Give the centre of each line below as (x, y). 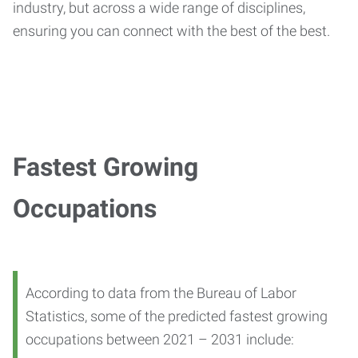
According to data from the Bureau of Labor (161, 292)
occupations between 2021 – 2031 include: (160, 339)
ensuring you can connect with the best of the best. (171, 30)
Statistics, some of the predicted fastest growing (177, 316)
